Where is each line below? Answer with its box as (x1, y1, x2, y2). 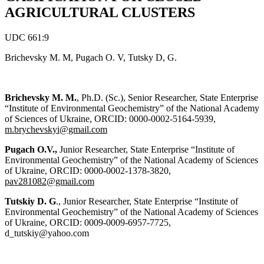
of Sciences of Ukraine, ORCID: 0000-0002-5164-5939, (5, 113, 216, 124)
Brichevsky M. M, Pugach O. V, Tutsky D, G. (5, 52, 177, 62)
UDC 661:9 (5, 32, 49, 42)
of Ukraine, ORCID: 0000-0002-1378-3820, (5, 165, 171, 176)
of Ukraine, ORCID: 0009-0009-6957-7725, (5, 217, 171, 227)
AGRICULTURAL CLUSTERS (5, 4, 195, 20)
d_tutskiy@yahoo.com (5, 227, 91, 238)
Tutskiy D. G (5, 196, 56, 206)
